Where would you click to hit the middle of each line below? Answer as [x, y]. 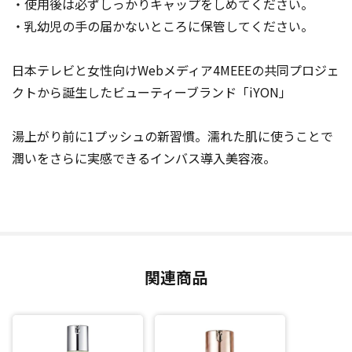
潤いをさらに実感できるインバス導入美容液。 [144, 158]
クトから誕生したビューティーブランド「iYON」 [152, 92]
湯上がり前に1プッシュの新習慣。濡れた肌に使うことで [172, 136]
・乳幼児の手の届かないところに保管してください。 [163, 26]
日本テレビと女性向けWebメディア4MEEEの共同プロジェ [176, 70]
